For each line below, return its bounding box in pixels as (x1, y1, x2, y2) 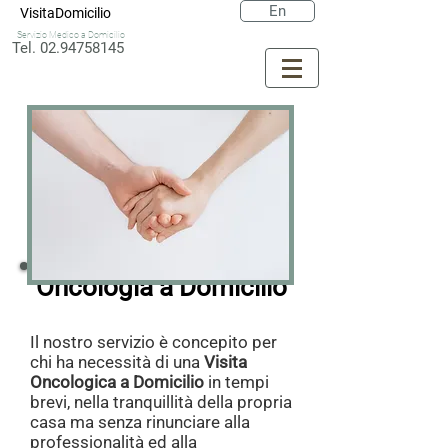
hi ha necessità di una (39, 352, 204, 372)
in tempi (204, 372, 269, 392)
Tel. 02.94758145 (12, 39, 124, 57)
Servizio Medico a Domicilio (16, 30, 125, 40)
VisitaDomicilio (20, 5, 111, 21)
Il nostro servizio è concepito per (30, 332, 277, 352)
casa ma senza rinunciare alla (30, 412, 250, 432)
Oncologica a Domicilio (30, 372, 204, 392)
